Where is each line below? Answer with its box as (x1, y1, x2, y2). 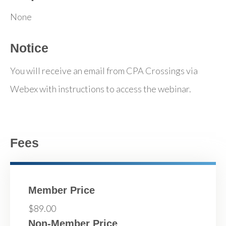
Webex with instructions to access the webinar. (10, 83, 191, 94)
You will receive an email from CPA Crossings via (10, 65, 198, 76)
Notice (10, 41, 48, 55)
